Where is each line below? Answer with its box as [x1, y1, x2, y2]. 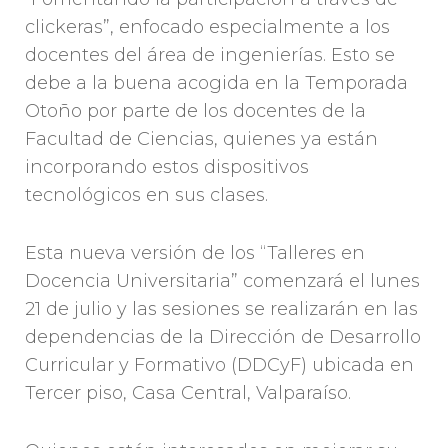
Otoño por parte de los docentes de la [25, 100, 366, 123]
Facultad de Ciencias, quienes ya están [25, 128, 378, 151]
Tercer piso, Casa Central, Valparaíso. [25, 382, 351, 405]
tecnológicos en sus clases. [25, 184, 268, 207]
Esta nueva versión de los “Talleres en [25, 242, 365, 265]
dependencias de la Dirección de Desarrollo [25, 326, 421, 349]
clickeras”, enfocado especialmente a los [25, 16, 390, 39]
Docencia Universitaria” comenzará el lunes [25, 270, 420, 293]
